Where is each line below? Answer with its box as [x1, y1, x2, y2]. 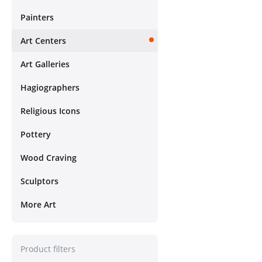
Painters [20, 12, 54, 23]
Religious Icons [20, 105, 80, 116]
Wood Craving [20, 152, 77, 163]
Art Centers [20, 35, 66, 46]
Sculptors [20, 175, 58, 187]
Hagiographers [20, 82, 80, 93]
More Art [20, 199, 56, 210]
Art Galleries [20, 58, 70, 70]
